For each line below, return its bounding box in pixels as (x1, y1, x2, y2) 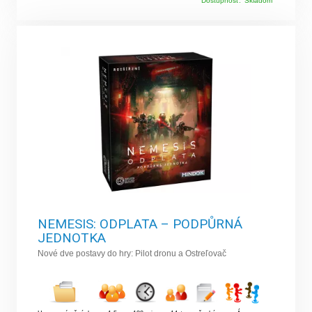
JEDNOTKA (38, 230, 107, 247)
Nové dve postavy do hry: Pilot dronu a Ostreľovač (38, 249, 227, 259)
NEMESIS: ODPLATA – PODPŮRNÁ (38, 216, 243, 233)
